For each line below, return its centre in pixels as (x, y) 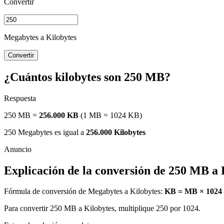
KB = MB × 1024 (193, 191)
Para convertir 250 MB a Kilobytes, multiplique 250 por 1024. (102, 208)
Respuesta (20, 98)
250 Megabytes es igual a (45, 132)
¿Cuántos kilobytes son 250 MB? (87, 77)
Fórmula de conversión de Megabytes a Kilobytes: (84, 191)
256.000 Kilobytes (116, 132)
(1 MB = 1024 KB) (110, 115)
